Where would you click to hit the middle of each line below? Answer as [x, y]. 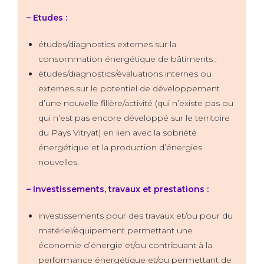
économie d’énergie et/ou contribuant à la [125, 245]
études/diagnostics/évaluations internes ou [125, 74]
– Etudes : [47, 18]
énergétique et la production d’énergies [120, 148]
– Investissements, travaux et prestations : [118, 189]
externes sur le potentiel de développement [129, 89]
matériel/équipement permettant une [115, 231]
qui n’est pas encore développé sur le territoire [134, 118]
